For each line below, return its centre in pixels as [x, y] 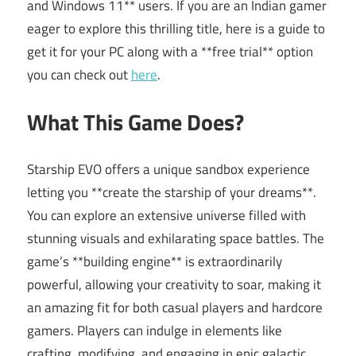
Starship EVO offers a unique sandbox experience [168, 169]
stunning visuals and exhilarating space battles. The [176, 238]
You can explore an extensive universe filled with [166, 215]
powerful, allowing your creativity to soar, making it [174, 284]
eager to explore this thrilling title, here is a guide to [176, 28]
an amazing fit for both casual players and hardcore [175, 307]
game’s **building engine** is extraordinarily [155, 261]
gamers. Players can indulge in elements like [155, 330]
